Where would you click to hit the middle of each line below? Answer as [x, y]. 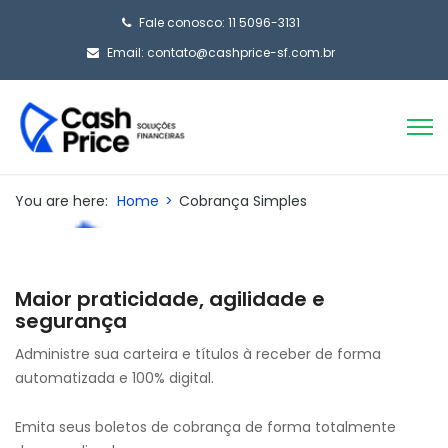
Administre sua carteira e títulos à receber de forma [198, 354]
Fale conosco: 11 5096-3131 [219, 22]
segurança [71, 321]
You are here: [61, 201]
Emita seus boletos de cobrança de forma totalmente [205, 427]
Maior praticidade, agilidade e [170, 299]
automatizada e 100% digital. [114, 378]
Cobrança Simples [243, 201]
